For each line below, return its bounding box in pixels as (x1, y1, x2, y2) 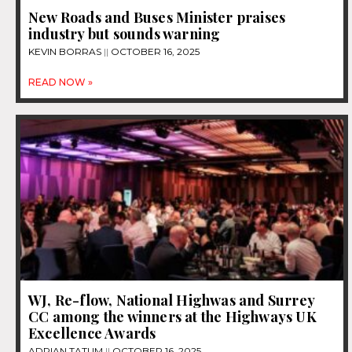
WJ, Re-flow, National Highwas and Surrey (28, 291, 315, 310)
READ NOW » (28, 75, 93, 88)
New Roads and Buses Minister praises (28, 7, 286, 27)
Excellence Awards (28, 324, 156, 343)
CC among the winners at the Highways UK (28, 307, 317, 327)
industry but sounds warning (28, 24, 221, 43)
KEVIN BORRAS (28, 45, 104, 57)
